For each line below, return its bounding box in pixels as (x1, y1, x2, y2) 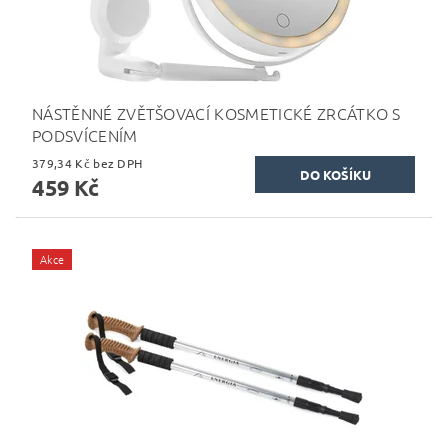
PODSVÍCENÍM (32, 124, 138, 147)
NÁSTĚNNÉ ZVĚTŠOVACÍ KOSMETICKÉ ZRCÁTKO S (32, 102, 401, 125)
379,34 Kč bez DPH (93, 155, 143, 172)
